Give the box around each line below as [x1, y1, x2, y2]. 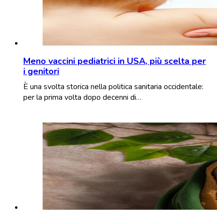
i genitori [23, 65, 59, 77]
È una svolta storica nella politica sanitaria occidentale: [23, 81, 203, 92]
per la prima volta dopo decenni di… [23, 92, 141, 103]
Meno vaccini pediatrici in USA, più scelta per [23, 55, 206, 67]
